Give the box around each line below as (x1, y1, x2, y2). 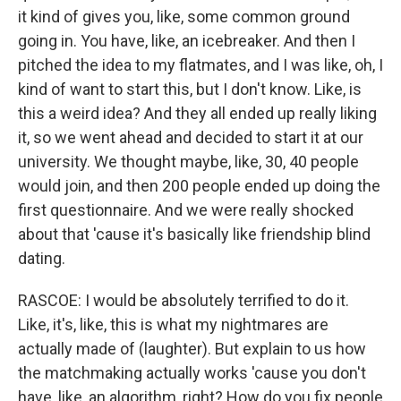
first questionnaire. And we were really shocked (18, 200, 354, 219)
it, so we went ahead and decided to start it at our (18, 128, 363, 147)
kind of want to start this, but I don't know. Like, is (18, 80, 362, 98)
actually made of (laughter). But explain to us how (18, 339, 366, 358)
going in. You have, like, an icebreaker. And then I (18, 31, 355, 50)
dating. (18, 249, 65, 268)
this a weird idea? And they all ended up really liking (18, 104, 377, 123)
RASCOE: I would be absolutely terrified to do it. (18, 291, 349, 310)
